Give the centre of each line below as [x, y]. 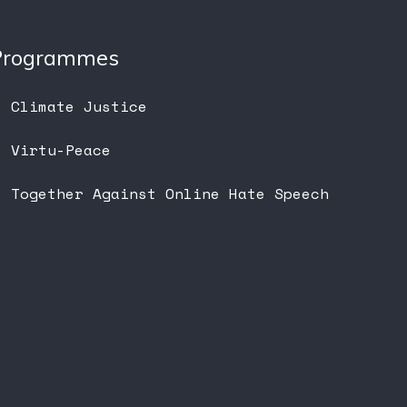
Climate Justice [79, 106]
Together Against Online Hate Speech [170, 194]
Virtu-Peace [61, 150]
